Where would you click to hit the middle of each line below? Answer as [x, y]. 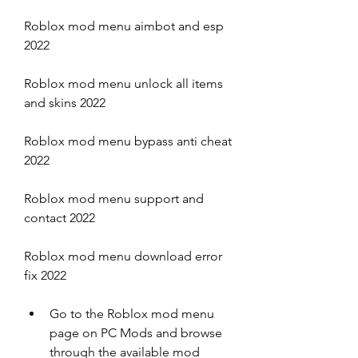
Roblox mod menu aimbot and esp [124, 26]
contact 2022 [60, 218]
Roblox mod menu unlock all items [123, 84]
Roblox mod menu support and [114, 199]
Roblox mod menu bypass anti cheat [128, 141]
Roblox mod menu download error [123, 256]
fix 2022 [45, 275]
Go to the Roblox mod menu [132, 314]
